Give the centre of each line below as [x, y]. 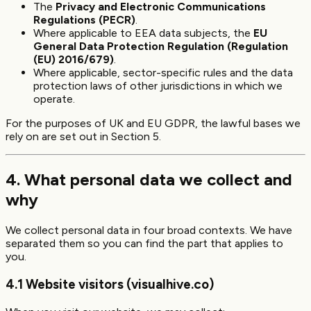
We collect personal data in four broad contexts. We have [149, 230]
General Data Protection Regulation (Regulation [161, 47]
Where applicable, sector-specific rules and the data [163, 73]
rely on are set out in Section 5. [83, 137]
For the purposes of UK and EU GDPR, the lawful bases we [153, 124]
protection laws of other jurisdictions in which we [158, 86]
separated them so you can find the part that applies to [144, 244]
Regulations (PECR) [84, 20]
